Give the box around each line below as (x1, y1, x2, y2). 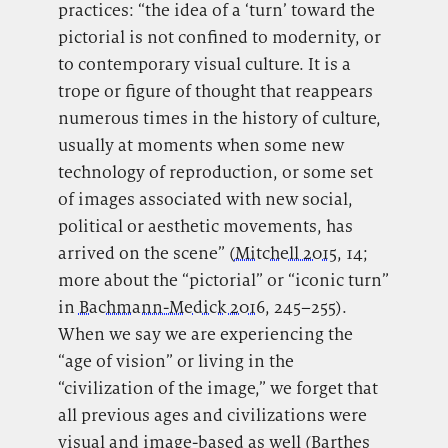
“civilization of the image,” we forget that (57, 376, 378, 399)
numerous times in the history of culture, (57, 106, 381, 129)
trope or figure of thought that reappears (57, 79, 373, 102)
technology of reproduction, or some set (57, 160, 373, 183)
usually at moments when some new (57, 133, 344, 156)
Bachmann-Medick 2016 (78, 295, 265, 318)
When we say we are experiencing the (57, 322, 353, 345)
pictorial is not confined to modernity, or (57, 25, 381, 48)
